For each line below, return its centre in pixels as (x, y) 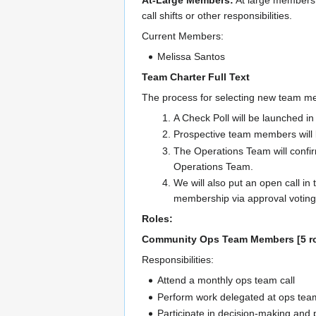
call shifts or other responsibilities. (217, 16)
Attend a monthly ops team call (226, 280)
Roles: (157, 219)
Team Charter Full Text (196, 77)
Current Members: (183, 36)
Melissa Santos (192, 57)
